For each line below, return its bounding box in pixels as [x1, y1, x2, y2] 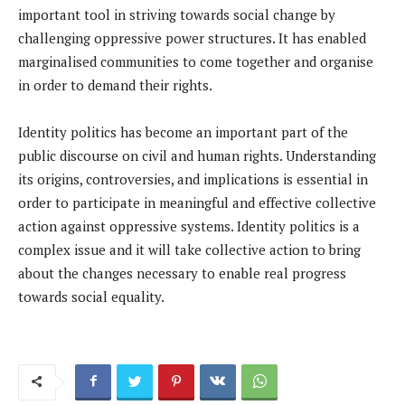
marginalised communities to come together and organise [18, 52, 373, 71]
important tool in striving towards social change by [18, 5, 335, 24]
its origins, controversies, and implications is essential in [18, 169, 368, 188]
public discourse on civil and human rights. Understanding [18, 146, 376, 165]
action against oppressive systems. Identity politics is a [18, 216, 360, 235]
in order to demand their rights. [18, 75, 212, 94]
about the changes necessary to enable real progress [18, 263, 346, 282]
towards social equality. [18, 287, 165, 306]
